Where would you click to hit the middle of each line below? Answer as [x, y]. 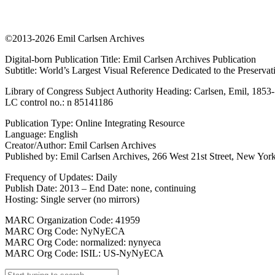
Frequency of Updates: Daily [61, 177]
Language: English [41, 134]
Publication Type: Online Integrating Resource [95, 123]
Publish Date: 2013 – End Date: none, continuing [100, 188]
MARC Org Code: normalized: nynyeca [83, 242]
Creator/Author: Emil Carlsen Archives [80, 145]
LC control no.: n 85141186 [59, 102]
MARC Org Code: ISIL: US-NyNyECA [84, 253]
